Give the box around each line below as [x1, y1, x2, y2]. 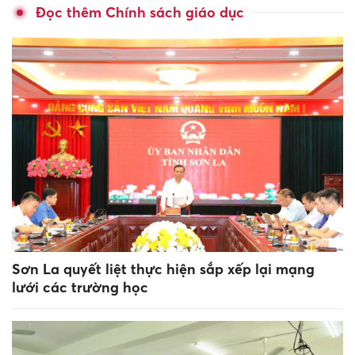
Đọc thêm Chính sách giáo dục [36, 4, 244, 21]
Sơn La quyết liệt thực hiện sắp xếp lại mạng [12, 260, 315, 277]
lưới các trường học [12, 278, 148, 296]
